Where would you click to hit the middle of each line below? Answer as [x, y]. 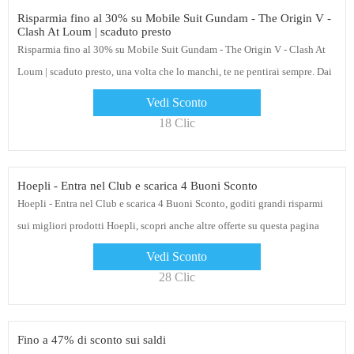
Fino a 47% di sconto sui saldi [91, 340]
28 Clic [177, 277]
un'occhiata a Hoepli [61, 94]
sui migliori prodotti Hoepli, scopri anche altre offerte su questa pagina [168, 226]
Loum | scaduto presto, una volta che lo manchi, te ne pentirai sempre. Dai [174, 72]
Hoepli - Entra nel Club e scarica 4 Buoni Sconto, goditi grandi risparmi [170, 204]
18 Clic [177, 123]
